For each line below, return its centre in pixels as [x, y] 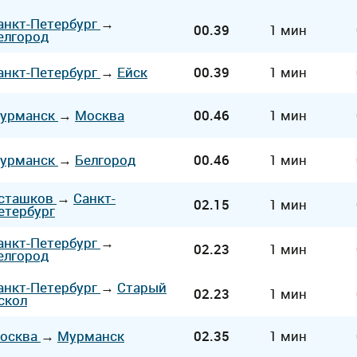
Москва [100, 115]
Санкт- [94, 198]
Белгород [105, 160]
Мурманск [91, 336]
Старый [142, 287]
